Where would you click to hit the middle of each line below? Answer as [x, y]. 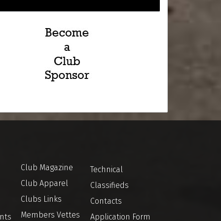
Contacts [106, 201]
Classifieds [110, 185]
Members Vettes [50, 215]
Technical [107, 169]
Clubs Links [41, 199]
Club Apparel [44, 183]
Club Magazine [47, 167]
